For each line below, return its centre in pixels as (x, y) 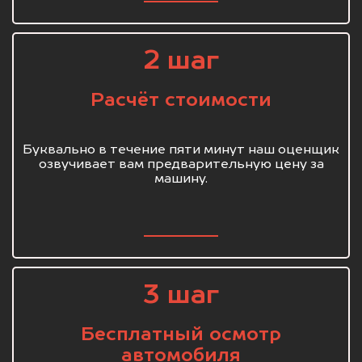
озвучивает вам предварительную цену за (181, 165)
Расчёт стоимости (181, 101)
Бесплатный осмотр (181, 335)
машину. (181, 180)
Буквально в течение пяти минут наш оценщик (181, 151)
